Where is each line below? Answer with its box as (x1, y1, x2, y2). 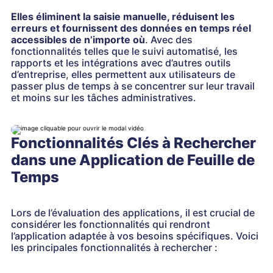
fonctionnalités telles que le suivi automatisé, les (11, 45, 238, 57)
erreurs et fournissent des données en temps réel (11, 22, 251, 34)
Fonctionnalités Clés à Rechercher (11, 134, 256, 152)
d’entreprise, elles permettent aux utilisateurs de (11, 68, 235, 80)
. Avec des (145, 34, 193, 46)
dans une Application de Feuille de (11, 151, 255, 169)
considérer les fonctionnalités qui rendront (11, 218, 210, 230)
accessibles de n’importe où (11, 34, 145, 46)
